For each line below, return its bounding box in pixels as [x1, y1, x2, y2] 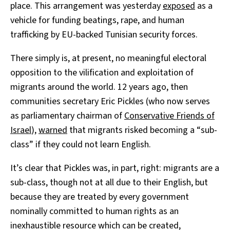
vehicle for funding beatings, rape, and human [10, 13, 184, 27]
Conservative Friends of [124, 109, 215, 122]
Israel [10, 123, 31, 137]
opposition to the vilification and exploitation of [10, 66, 194, 79]
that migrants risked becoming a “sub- [67, 123, 217, 137]
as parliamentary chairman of [10, 109, 124, 122]
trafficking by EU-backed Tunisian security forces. [10, 28, 200, 41]
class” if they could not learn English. [10, 138, 151, 151]
